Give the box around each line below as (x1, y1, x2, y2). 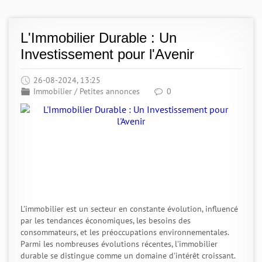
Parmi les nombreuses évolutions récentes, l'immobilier (20, 239, 218, 249)
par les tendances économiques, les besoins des (20, 215, 191, 226)
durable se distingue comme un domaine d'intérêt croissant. (20, 250, 235, 261)
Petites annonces (80, 86, 140, 96)
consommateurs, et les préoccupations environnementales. (20, 227, 229, 237)
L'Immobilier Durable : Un (20, 30, 177, 46)
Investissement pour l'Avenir (20, 46, 194, 62)
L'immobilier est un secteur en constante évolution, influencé (20, 204, 238, 214)
